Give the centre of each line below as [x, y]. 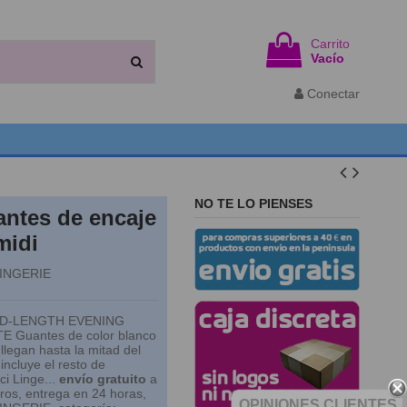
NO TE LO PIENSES [254, 203]
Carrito [330, 43]
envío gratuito [102, 379]
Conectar [333, 93]
